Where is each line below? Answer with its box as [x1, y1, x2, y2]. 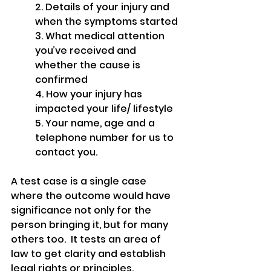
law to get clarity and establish [11, 247, 168, 261]
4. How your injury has [35, 87, 145, 102]
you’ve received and [35, 44, 139, 58]
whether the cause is [35, 58, 143, 73]
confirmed [35, 73, 88, 87]
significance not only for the [11, 203, 154, 218]
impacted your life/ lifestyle [35, 102, 173, 116]
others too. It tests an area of [11, 232, 163, 247]
